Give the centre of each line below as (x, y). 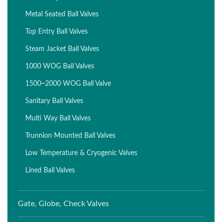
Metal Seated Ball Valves (62, 14)
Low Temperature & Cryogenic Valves (81, 153)
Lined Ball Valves (50, 170)
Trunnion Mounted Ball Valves (70, 135)
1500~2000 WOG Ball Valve (68, 83)
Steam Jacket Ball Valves (62, 49)
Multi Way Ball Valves (58, 118)
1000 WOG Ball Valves (60, 66)
